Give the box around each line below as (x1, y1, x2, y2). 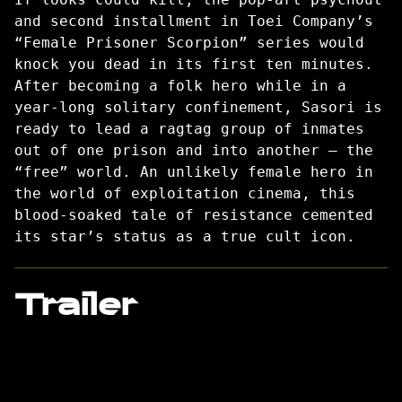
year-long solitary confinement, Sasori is (14, 98, 382, 116)
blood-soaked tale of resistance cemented (14, 205, 373, 223)
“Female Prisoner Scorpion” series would (14, 33, 364, 51)
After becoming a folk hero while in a (14, 76, 346, 94)
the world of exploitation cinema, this (14, 184, 355, 202)
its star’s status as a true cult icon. (14, 227, 355, 245)
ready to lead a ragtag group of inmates (14, 119, 364, 137)
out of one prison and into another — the (14, 141, 373, 159)
